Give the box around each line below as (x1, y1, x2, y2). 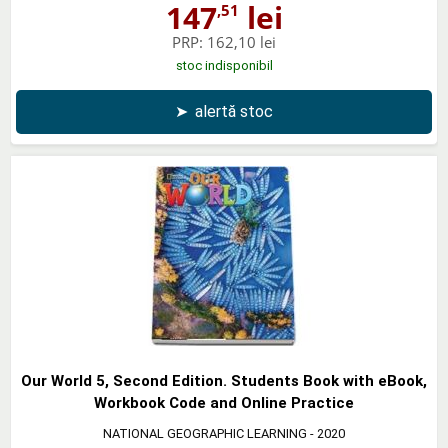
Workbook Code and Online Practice (94, 393, 354, 412)
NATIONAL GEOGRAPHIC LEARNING (103, 425, 307, 441)
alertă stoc (195, 101, 273, 121)
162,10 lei (207, 31, 276, 52)
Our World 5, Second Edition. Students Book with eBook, (21, 371, 427, 390)
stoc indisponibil (175, 57, 273, 73)
